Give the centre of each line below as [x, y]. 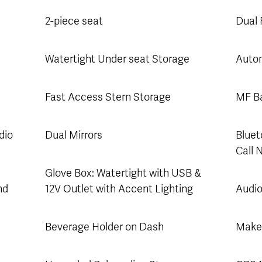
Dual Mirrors [73, 135]
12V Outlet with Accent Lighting [119, 189]
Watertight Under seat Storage [117, 59]
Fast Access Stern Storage [108, 97]
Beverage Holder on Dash [104, 227]
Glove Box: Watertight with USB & [123, 173]
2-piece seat [74, 21]
